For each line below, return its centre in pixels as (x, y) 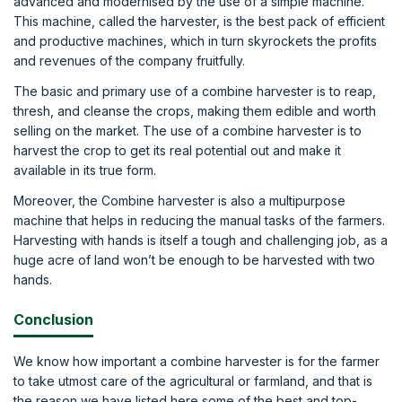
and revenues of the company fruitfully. (129, 61)
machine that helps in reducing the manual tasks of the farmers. (199, 220)
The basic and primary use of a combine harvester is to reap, (195, 91)
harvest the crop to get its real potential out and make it (177, 150)
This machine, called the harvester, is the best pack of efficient (199, 21)
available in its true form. (85, 170)
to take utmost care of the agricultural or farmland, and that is (193, 381)
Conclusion (53, 319)
